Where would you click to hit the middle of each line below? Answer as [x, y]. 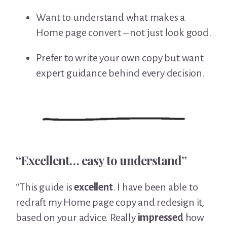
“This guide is [45, 187]
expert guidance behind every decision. [120, 73]
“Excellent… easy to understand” [101, 160]
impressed [160, 218]
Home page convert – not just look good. [124, 33]
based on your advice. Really [77, 218]
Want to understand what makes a [111, 17]
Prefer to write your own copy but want [120, 58]
